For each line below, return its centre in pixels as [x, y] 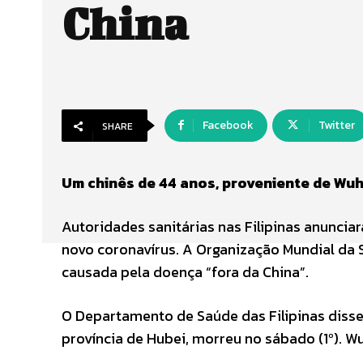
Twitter [337, 126]
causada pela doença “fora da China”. [185, 272]
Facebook [228, 126]
